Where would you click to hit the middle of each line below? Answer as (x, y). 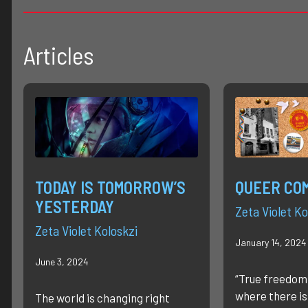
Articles (59, 55)
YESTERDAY (75, 207)
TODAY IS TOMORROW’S (110, 188)
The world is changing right (102, 298)
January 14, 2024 (271, 243)
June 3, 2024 (62, 262)
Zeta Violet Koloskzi (86, 231)
